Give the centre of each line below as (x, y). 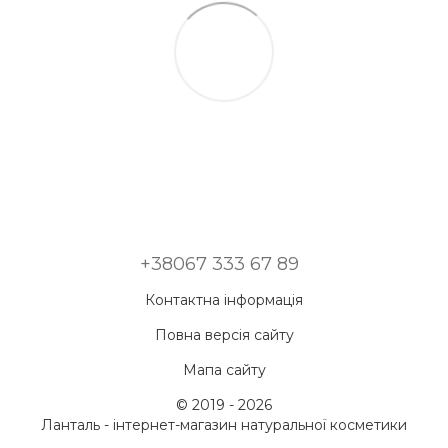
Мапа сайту (224, 370)
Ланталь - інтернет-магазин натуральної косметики (224, 425)
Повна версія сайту (224, 335)
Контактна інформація (224, 300)
